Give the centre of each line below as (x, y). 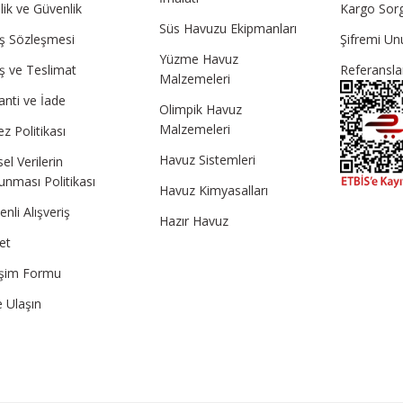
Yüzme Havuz (198, 58)
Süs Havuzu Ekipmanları (228, 28)
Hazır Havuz (193, 220)
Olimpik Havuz (200, 109)
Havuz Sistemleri (207, 159)
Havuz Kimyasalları (213, 190)
